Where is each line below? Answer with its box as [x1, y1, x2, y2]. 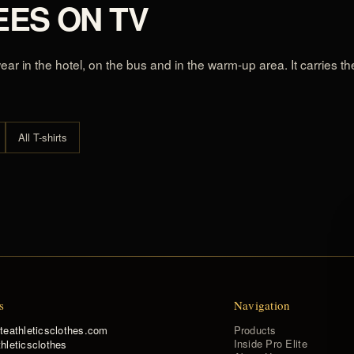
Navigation [233, 296, 291, 313]
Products [233, 322, 277, 337]
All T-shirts [17, 129, 67, 145]
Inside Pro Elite [233, 335, 307, 351]
